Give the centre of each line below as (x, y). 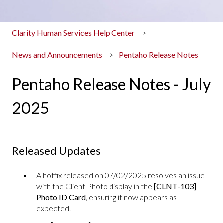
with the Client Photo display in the (94, 186)
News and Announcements (57, 55)
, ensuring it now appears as (131, 197)
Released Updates (56, 151)
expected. (54, 208)
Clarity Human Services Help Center (73, 32)
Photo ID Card (61, 197)
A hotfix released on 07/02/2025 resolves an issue (120, 175)
